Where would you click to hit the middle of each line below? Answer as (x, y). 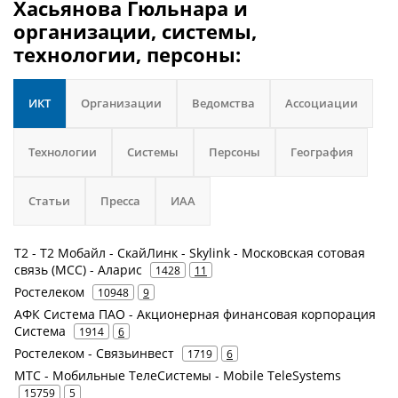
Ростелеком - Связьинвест (94, 353)
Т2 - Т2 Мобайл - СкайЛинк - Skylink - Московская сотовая (190, 253)
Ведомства (223, 103)
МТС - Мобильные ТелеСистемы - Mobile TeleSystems (178, 375)
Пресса (120, 201)
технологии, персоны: (127, 54)
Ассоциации (322, 103)
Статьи (49, 201)
